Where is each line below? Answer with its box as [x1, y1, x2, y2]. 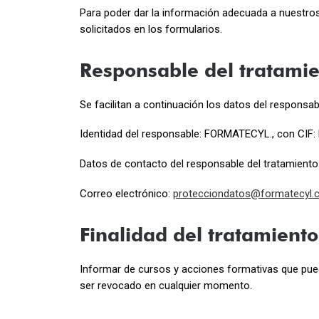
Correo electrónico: [80, 187, 173, 200]
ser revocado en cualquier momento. [80, 279, 252, 293]
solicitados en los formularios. [80, 22, 222, 36]
